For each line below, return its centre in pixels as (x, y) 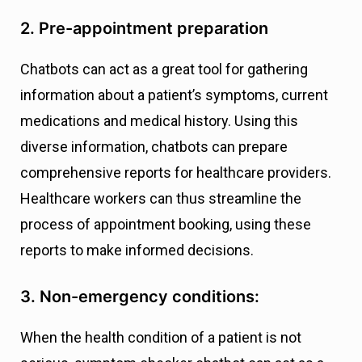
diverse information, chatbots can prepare (154, 147)
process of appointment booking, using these (166, 225)
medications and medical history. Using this (159, 121)
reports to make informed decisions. (137, 250)
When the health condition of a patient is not (161, 338)
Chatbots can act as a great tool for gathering (164, 69)
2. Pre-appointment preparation (144, 29)
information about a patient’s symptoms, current (174, 95)
